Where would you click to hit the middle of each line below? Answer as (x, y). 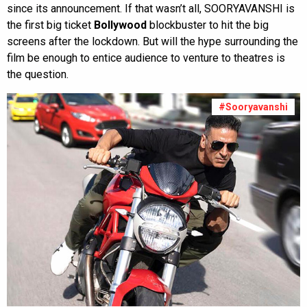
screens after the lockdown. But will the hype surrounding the (152, 41)
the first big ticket (50, 25)
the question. (38, 74)
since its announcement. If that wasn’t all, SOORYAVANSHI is (151, 9)
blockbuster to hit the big (209, 25)
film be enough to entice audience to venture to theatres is (146, 58)
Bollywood (122, 25)
